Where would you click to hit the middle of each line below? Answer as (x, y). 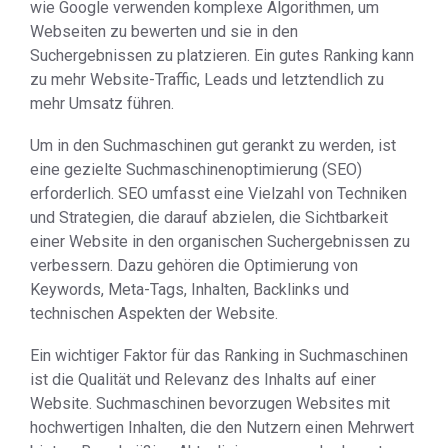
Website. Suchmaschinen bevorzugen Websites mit (210, 403)
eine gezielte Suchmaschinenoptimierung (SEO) (196, 169)
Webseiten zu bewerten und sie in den (164, 31)
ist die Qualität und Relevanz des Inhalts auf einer (203, 379)
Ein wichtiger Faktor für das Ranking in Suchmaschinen (219, 355)
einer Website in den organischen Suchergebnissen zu (220, 241)
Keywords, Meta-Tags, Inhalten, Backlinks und (189, 289)
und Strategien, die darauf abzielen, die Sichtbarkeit (209, 217)
